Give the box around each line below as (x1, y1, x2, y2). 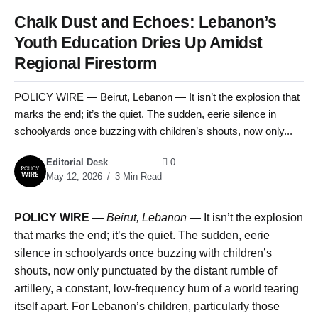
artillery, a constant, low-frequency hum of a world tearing (14, 283, 299, 295)
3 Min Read (112, 171, 162, 182)
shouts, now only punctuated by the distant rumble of (14, 265, 277, 278)
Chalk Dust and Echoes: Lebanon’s (14, 13, 277, 31)
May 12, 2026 (46, 171, 102, 182)
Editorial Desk (46, 157, 108, 168)
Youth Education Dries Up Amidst (14, 33, 263, 52)
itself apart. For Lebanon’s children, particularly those (14, 300, 280, 313)
